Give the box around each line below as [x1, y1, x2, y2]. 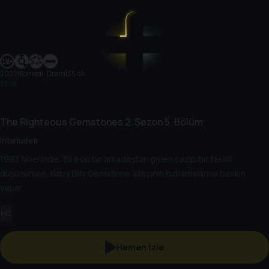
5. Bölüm [163, 115, 203, 128]
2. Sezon [123, 115, 163, 128]
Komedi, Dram [19, 68, 65, 79]
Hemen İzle [116, 241, 164, 253]
